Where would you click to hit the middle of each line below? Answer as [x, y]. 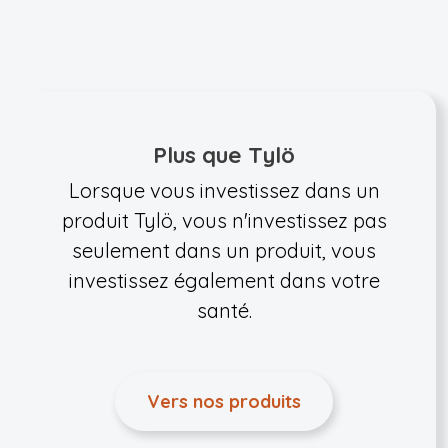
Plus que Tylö [224, 154]
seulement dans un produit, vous [224, 250]
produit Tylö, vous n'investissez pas [224, 220]
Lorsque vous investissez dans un [224, 190]
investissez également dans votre [224, 280]
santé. [224, 310]
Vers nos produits [224, 401]
